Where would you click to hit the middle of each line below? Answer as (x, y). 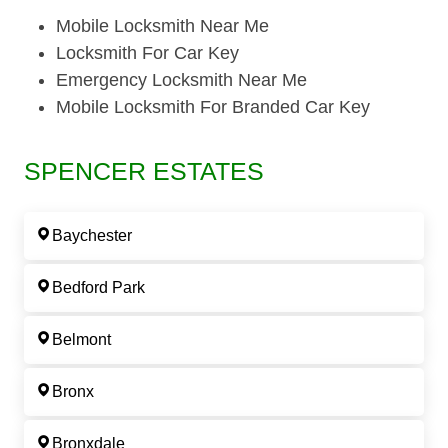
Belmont (81, 340)
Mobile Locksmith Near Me (162, 26)
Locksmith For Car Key (147, 53)
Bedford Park (98, 288)
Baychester (92, 236)
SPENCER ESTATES (144, 171)
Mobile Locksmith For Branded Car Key (213, 107)
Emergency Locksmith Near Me (181, 80)
